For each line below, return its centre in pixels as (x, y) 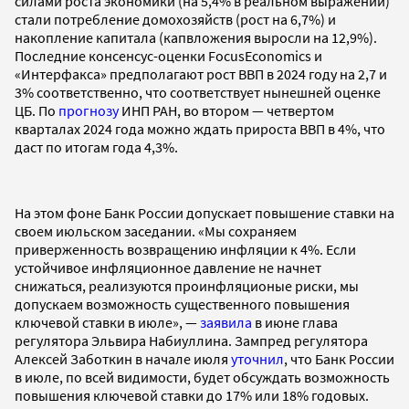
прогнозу (89, 110)
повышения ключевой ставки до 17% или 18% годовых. (193, 395)
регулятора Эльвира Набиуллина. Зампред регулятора (191, 340)
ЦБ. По (37, 110)
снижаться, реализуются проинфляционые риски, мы (187, 285)
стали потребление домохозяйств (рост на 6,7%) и (175, 19)
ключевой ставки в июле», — (107, 322)
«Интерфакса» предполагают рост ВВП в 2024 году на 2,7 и (201, 73)
